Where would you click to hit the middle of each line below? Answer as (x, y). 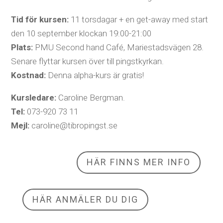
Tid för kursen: (40, 19)
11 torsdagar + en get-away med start (139, 19)
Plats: (23, 47)
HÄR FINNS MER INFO (139, 162)
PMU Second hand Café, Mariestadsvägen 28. (119, 47)
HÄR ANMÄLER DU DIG (85, 200)
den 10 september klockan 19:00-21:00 (81, 33)
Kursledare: (34, 97)
